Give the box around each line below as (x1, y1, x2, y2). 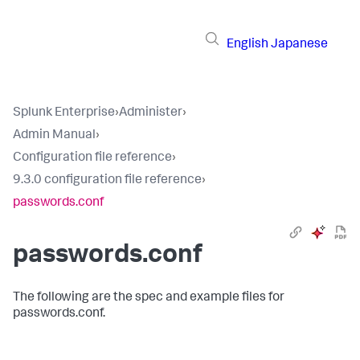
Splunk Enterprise (13, 107, 115, 120)
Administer (119, 107, 182, 120)
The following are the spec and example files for (13, 292, 284, 305)
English (227, 38, 268, 51)
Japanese (271, 38, 328, 51)
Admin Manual (13, 129, 96, 142)
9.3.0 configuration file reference (13, 174, 202, 187)
